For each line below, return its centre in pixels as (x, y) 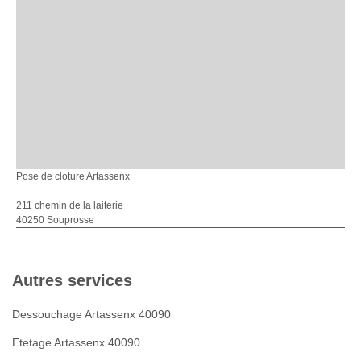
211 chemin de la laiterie (70, 205)
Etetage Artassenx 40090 (76, 342)
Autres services (72, 280)
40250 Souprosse (55, 220)
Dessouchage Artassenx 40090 (91, 314)
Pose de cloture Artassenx (73, 176)
